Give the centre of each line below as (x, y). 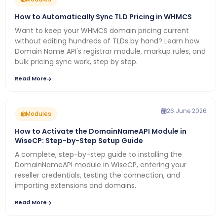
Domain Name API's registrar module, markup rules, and (110, 51)
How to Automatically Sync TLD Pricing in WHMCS (103, 17)
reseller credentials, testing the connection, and (97, 175)
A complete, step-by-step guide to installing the (98, 154)
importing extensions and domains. (75, 185)
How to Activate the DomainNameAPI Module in (100, 131)
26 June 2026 (186, 111)
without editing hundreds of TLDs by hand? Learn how (107, 41)
